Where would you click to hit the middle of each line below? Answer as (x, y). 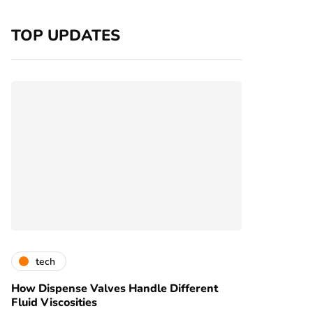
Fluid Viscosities (54, 303)
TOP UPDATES (66, 36)
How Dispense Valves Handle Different (115, 289)
